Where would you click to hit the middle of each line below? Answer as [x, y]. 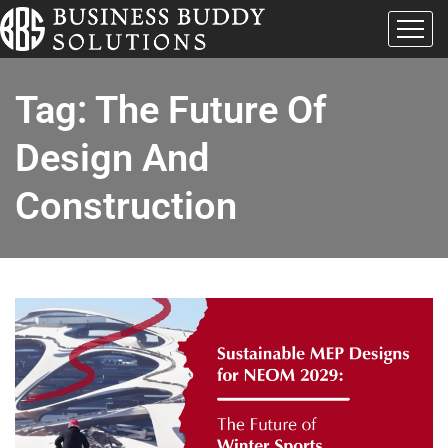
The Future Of [211, 109]
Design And [112, 157]
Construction [126, 205]
